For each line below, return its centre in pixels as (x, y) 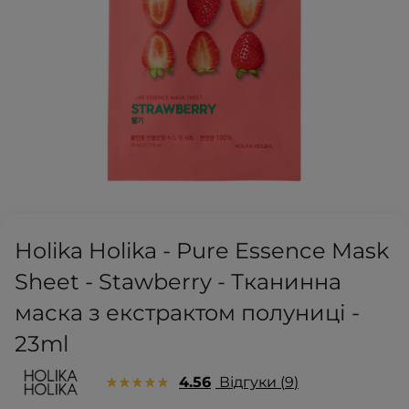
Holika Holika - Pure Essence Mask (202, 251)
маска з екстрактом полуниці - (187, 313)
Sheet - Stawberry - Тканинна (178, 282)
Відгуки (248, 383)
